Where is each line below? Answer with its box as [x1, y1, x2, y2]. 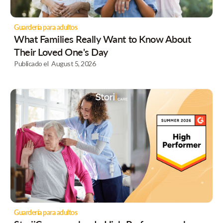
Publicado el [14, 59, 49, 68]
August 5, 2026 [51, 59, 96, 68]
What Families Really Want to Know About [14, 32, 191, 45]
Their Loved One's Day [14, 45, 108, 58]
